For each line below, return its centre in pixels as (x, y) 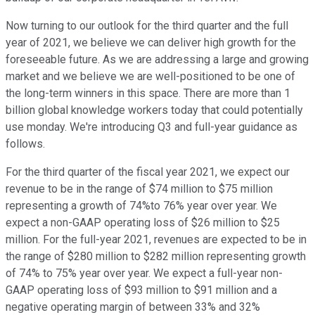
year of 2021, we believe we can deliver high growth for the (151, 43)
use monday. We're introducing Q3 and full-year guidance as (152, 127)
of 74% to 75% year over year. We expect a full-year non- (144, 274)
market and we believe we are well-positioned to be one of (150, 77)
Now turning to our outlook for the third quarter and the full (147, 26)
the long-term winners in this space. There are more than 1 (148, 94)
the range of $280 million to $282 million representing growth (156, 257)
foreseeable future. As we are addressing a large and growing (157, 60)
